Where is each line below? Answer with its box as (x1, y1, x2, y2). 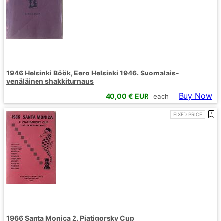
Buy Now (179, 91, 212, 101)
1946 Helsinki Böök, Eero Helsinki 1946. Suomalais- (6, 68, 179, 77)
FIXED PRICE (173, 111, 202, 118)
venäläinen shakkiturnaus (6, 76, 94, 85)
